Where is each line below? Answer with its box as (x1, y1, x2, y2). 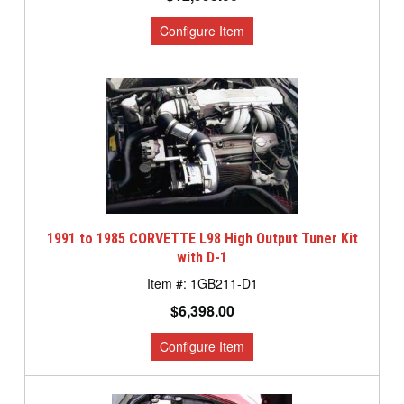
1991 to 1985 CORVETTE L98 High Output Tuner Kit (46, 230, 358, 248)
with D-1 (177, 249, 227, 267)
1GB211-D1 (189, 274, 258, 293)
